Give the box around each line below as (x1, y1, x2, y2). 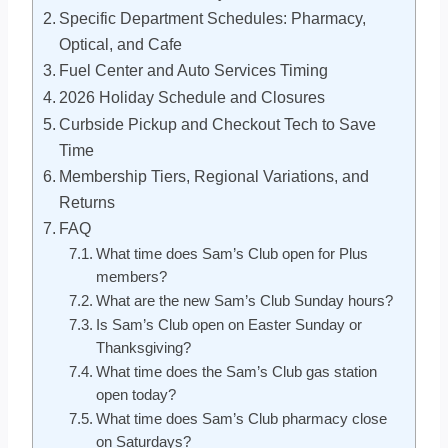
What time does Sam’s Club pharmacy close (95, 410, 387, 427)
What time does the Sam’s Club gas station (95, 363, 377, 380)
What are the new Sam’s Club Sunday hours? (95, 292, 393, 309)
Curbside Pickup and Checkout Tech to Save (59, 114, 377, 133)
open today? (95, 386, 176, 403)
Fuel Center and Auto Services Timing (59, 60, 329, 79)
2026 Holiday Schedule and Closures (59, 87, 326, 106)
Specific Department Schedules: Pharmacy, (59, 8, 367, 27)
